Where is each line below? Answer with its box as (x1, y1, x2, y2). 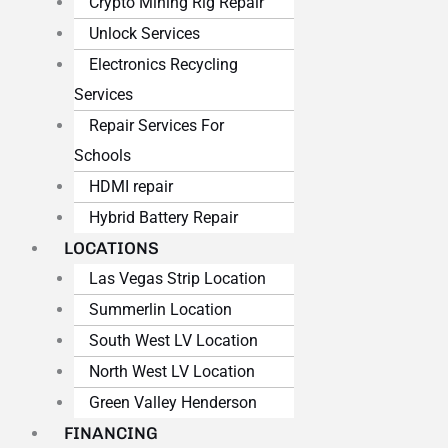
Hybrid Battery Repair (88, 208, 238, 228)
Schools (73, 146, 131, 166)
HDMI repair (88, 177, 173, 197)
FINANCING (64, 423, 159, 444)
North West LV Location (88, 362, 255, 382)
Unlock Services (88, 24, 200, 44)
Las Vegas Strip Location (88, 269, 266, 289)
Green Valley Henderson (88, 393, 257, 413)
